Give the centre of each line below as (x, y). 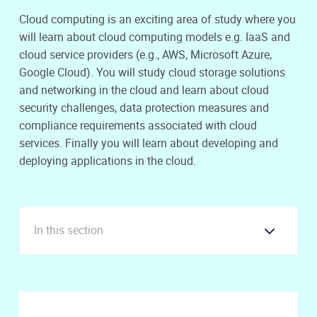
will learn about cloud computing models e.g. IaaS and (155, 36)
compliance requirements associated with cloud (138, 125)
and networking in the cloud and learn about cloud (144, 90)
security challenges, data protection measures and (144, 107)
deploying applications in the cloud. (108, 160)
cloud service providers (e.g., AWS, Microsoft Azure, (145, 54)
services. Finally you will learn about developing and (149, 143)
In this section (69, 230)
